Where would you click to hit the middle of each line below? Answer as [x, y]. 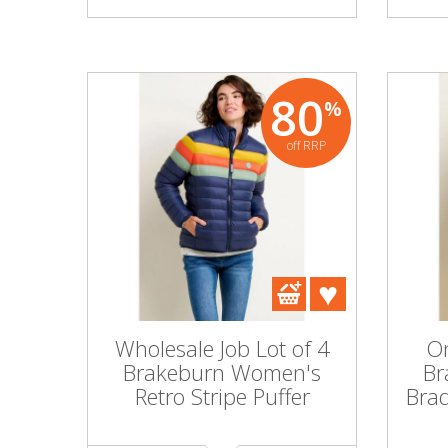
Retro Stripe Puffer [222, 396]
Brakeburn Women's [222, 372]
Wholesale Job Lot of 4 [222, 348]
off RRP [306, 145]
